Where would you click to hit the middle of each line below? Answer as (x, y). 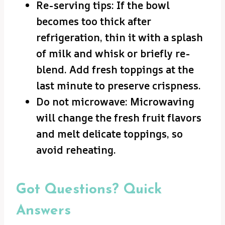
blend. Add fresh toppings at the (115, 70)
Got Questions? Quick (89, 190)
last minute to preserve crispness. (119, 86)
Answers (43, 211)
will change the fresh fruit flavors (119, 118)
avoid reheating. (76, 150)
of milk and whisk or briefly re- (113, 54)
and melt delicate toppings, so (109, 134)
